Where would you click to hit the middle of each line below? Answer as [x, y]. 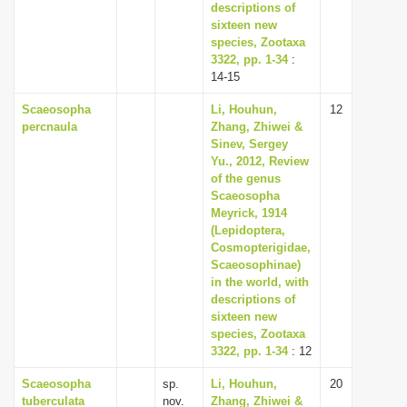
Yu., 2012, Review [260, 161]
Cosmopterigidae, [261, 248]
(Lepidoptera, [248, 230]
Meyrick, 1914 [249, 213]
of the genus [246, 179]
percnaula [50, 127]
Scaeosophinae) [256, 265]
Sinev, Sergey [249, 144]
